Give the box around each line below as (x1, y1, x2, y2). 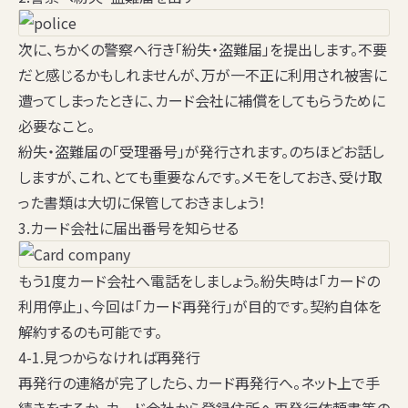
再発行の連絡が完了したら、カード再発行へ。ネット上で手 (18, 372, 380, 394)
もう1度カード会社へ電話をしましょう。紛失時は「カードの (18, 270, 380, 292)
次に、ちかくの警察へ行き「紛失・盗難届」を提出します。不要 (18, 38, 387, 61)
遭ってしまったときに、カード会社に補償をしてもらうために (18, 89, 385, 112)
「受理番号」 (112, 140, 185, 163)
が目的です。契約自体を (233, 295, 382, 318)
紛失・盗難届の (18, 140, 112, 163)
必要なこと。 (18, 115, 95, 138)
